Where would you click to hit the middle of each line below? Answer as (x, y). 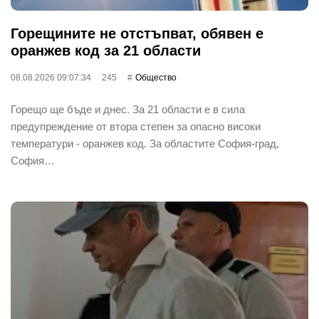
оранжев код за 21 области (106, 50)
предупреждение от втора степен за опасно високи (136, 126)
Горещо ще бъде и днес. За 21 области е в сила (128, 109)
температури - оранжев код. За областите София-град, (145, 143)
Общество (156, 77)
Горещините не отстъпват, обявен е (137, 33)
